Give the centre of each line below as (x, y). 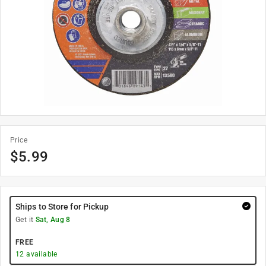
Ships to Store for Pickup (62, 207)
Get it (26, 220)
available (41, 254)
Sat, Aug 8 (53, 220)
